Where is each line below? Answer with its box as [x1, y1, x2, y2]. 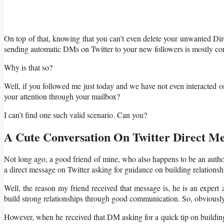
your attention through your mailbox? [4, 90, 120, 101]
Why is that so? [4, 61, 52, 72]
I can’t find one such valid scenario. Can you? [4, 109, 147, 120]
